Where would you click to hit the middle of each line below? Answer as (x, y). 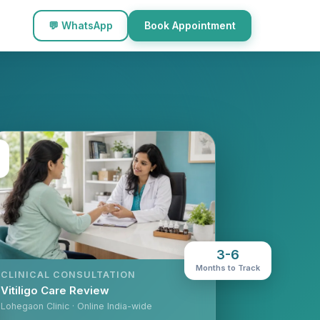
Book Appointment (190, 25)
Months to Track (228, 265)
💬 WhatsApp (81, 25)
